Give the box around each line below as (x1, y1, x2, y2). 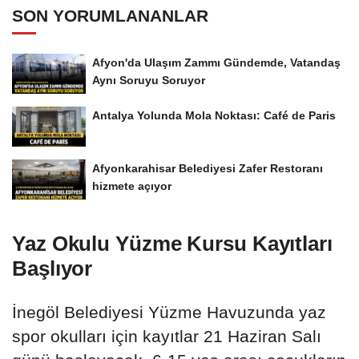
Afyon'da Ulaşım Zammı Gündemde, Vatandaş (92, 56, 341, 70)
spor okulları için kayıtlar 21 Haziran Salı (12, 326, 321, 345)
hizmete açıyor (92, 179, 171, 192)
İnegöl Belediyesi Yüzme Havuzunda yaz (12, 302, 326, 321)
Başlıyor (12, 256, 93, 280)
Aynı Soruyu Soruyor (92, 74, 205, 87)
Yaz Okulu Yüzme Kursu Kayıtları (12, 231, 333, 256)
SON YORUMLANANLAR (12, 6, 208, 26)
